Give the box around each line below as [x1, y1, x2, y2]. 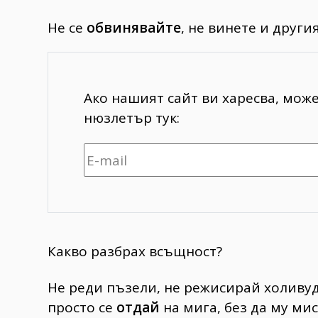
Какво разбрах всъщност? [48, 242, 222, 261]
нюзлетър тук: [84, 108, 180, 127]
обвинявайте [87, 18, 181, 37]
